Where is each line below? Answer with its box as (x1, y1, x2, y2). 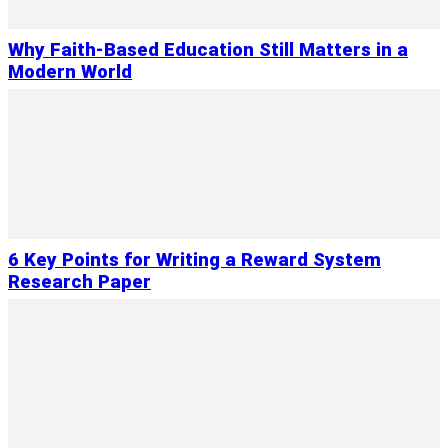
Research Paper (8, 271, 151, 294)
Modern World (8, 61, 132, 84)
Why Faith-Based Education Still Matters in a (8, 39, 408, 62)
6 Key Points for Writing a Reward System (8, 249, 381, 272)
